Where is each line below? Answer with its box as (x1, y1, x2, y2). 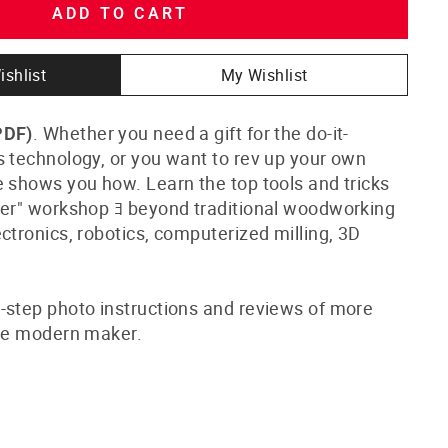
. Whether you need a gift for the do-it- (32, 120, 349, 145)
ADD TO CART (51, 3, 189, 23)
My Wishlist (220, 63, 308, 86)
